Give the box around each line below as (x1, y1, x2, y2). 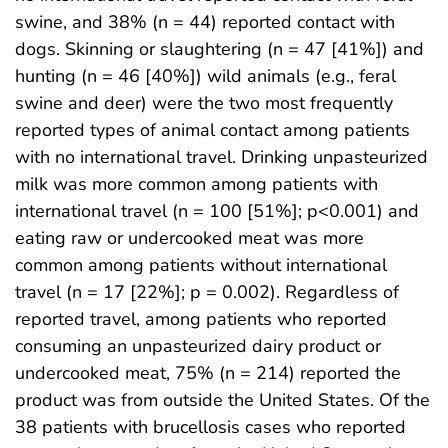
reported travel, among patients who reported (15, 307, 387, 331)
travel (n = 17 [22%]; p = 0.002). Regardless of (15, 280, 399, 304)
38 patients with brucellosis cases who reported (15, 415, 406, 439)
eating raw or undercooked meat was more (15, 226, 364, 250)
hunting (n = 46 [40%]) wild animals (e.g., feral (15, 64, 396, 88)
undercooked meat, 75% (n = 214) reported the (15, 361, 401, 385)
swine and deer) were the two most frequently (15, 91, 393, 115)
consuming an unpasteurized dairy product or (15, 334, 381, 358)
